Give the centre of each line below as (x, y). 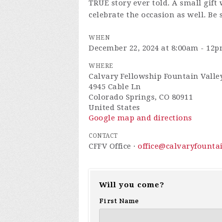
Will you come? (132, 185)
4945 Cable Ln (115, 87)
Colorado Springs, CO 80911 (141, 97)
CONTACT (103, 136)
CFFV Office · (113, 146)
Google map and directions (140, 118)
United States (114, 108)
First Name (119, 201)
